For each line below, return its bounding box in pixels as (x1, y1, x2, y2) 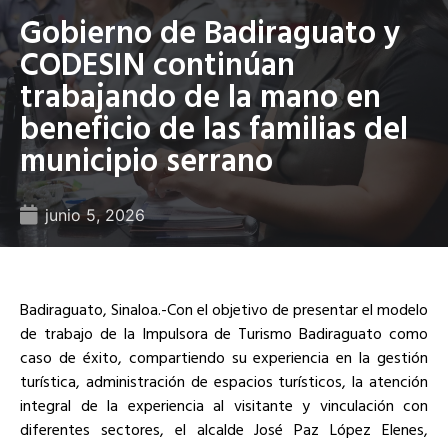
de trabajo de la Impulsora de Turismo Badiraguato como (20, 320, 428, 345)
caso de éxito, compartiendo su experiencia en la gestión (20, 344, 428, 369)
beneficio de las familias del (20, 102, 408, 151)
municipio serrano (20, 134, 273, 183)
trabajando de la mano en (20, 70, 381, 119)
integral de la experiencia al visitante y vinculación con (20, 392, 428, 417)
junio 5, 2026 (45, 204, 145, 225)
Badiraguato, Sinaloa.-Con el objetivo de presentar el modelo (20, 296, 428, 321)
